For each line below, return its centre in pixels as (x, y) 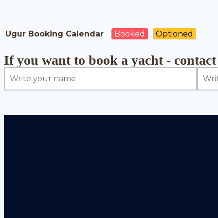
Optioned (174, 34)
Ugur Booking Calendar (54, 34)
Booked (130, 34)
